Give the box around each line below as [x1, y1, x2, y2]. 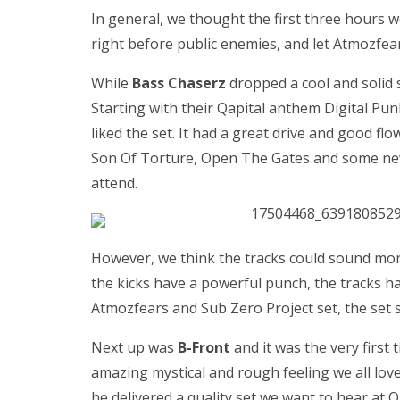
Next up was [91, 337, 178, 358]
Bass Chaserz [132, 73, 226, 94]
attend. [91, 173, 137, 194]
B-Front [178, 337, 230, 358]
